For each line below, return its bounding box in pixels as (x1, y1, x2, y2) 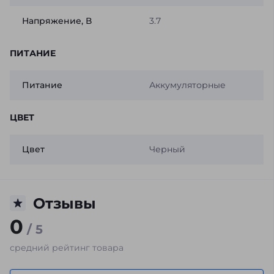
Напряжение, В (22, 15, 92, 26)
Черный (149, 143, 185, 155)
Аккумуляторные (149, 79, 226, 91)
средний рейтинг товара (10, 242, 124, 253)
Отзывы (33, 194, 96, 212)
